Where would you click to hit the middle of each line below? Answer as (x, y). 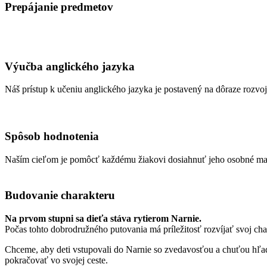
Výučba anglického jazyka (70, 66)
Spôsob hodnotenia (52, 136)
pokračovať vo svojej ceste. (56, 260)
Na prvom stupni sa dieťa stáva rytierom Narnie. (103, 219)
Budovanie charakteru (60, 195)
